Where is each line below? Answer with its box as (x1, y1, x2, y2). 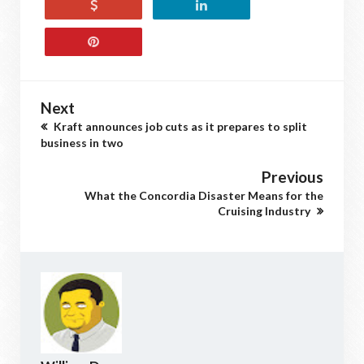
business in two (41, 135, 123, 149)
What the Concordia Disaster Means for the (84, 188, 323, 202)
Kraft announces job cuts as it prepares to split (51, 119, 307, 133)
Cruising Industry (218, 203, 313, 218)
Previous (262, 167, 323, 186)
